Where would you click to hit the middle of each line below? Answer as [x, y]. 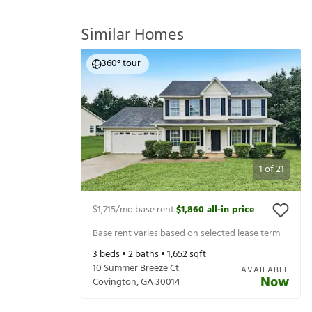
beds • [113, 255]
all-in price [231, 210]
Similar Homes [132, 36]
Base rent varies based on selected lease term [186, 233]
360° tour [121, 64]
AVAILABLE [265, 271]
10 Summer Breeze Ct [136, 269]
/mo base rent [145, 210]
